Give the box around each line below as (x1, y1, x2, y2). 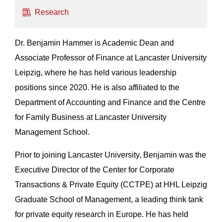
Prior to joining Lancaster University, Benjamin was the (15, 150, 206, 159)
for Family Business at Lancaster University (15, 112, 166, 121)
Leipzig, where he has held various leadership (15, 68, 176, 77)
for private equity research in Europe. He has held (15, 210, 188, 219)
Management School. (15, 127, 90, 136)
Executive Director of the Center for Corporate (15, 165, 174, 174)
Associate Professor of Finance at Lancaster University (15, 53, 207, 62)
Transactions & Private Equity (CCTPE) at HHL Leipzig (15, 180, 207, 189)
